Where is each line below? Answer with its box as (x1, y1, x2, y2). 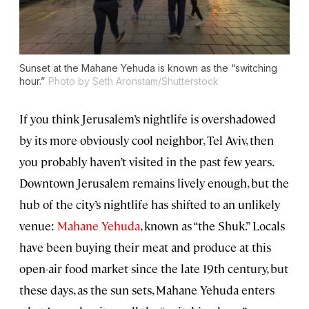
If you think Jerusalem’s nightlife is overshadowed (19, 111, 276, 127)
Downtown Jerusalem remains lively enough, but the (19, 175, 289, 191)
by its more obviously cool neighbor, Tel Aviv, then (19, 132, 274, 148)
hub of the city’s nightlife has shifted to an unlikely (19, 197, 280, 212)
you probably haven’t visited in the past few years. (19, 154, 273, 170)
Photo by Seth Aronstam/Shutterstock (48, 75, 219, 88)
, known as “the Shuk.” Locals (140, 218, 285, 234)
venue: (19, 218, 57, 234)
